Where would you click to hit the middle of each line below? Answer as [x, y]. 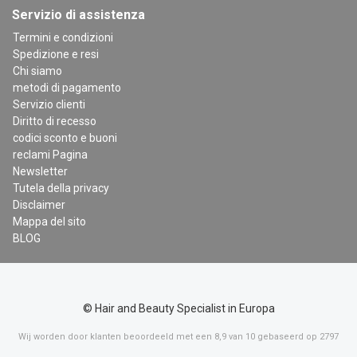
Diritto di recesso [55, 122]
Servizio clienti [49, 105]
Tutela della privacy [61, 188]
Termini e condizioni [63, 38]
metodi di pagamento [67, 88]
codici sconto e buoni [65, 138]
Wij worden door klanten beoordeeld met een [116, 337]
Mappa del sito [49, 222]
